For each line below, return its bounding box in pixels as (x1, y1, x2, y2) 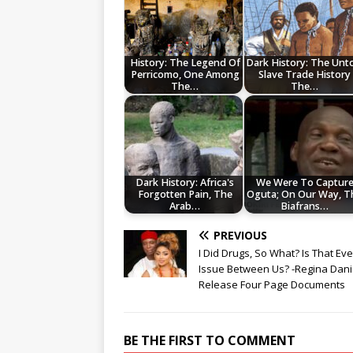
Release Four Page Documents (199, 277, 345, 292)
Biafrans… (281, 199, 329, 214)
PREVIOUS (214, 228, 267, 243)
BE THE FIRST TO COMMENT (124, 332, 295, 350)
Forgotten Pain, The (137, 188, 232, 202)
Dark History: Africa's (136, 176, 235, 190)
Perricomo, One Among (130, 68, 240, 82)
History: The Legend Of (129, 56, 240, 70)
